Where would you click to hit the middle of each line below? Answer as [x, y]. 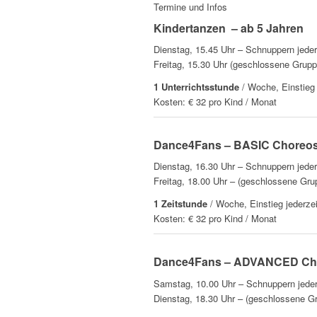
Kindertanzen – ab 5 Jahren [229, 28]
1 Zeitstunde [180, 204]
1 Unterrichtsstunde [196, 87]
